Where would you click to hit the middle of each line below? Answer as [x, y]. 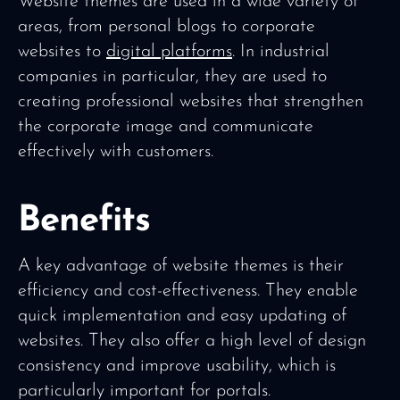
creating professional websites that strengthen [191, 102]
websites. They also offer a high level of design [192, 341]
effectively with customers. [116, 152]
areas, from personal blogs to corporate [167, 27]
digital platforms [169, 52]
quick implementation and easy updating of [182, 316]
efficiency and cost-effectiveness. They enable [188, 291]
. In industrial [281, 52]
